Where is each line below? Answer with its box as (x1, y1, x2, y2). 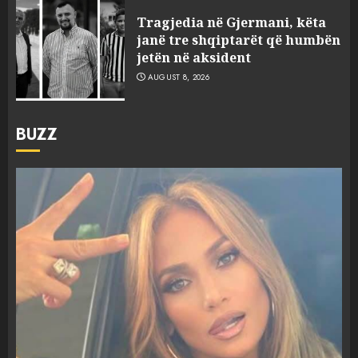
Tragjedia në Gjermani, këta (137, 13, 326, 31)
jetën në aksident (137, 48, 251, 66)
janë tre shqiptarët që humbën (137, 30, 340, 49)
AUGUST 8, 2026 (147, 70, 209, 83)
